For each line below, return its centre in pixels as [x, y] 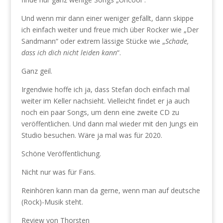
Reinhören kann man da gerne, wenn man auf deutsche [111, 190]
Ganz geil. [37, 71]
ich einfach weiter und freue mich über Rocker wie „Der [110, 30]
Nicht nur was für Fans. [58, 172]
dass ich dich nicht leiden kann [69, 53]
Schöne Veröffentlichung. [61, 154]
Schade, [177, 41]
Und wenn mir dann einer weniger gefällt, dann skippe [107, 18]
